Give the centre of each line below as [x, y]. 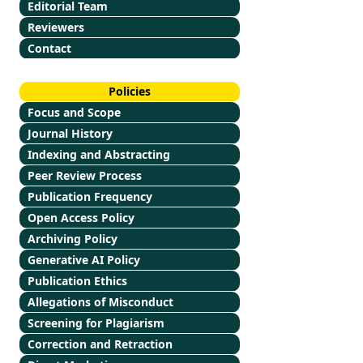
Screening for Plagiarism [96, 323]
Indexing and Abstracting [98, 154]
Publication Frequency [90, 196]
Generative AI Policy [83, 260]
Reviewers [56, 27]
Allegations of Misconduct [100, 302]
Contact [49, 48]
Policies [129, 91]
